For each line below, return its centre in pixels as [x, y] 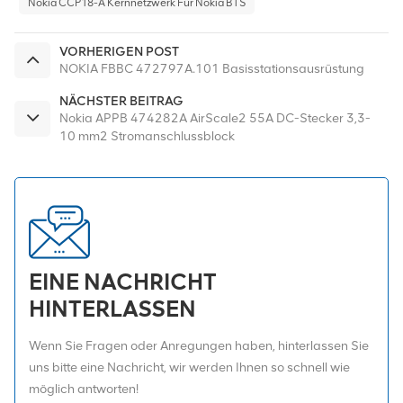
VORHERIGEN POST [119, 51]
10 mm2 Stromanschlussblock [147, 136]
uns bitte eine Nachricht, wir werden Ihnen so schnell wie [189, 367]
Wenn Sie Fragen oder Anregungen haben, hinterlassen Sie [199, 345]
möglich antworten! [84, 389]
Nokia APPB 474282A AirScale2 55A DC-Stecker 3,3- [215, 118]
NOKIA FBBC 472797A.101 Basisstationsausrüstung [212, 68]
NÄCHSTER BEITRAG [121, 100]
